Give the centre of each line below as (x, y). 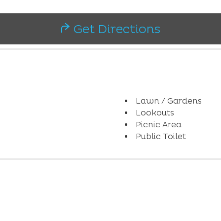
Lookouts (155, 112)
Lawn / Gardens (168, 101)
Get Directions (115, 29)
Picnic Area (158, 124)
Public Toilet (161, 136)
